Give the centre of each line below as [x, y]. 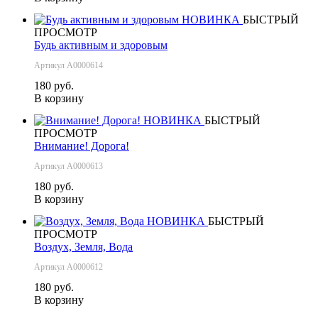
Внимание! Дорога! [82, 146]
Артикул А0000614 [68, 65]
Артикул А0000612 [68, 267]
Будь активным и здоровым [101, 45]
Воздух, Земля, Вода [83, 246]
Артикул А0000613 [68, 166]
